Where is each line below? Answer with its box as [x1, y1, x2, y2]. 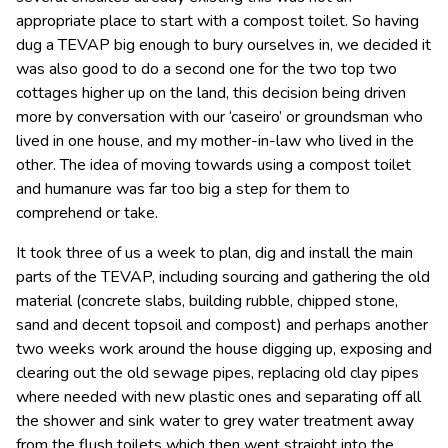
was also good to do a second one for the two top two [16, 57, 397, 80]
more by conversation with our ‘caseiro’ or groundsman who [16, 105, 423, 128]
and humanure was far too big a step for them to [16, 177, 350, 200]
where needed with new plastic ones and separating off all [16, 385, 421, 408]
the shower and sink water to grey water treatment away [16, 409, 414, 432]
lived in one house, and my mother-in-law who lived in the [16, 129, 414, 152]
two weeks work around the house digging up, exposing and [16, 337, 432, 360]
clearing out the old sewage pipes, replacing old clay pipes [16, 361, 419, 384]
